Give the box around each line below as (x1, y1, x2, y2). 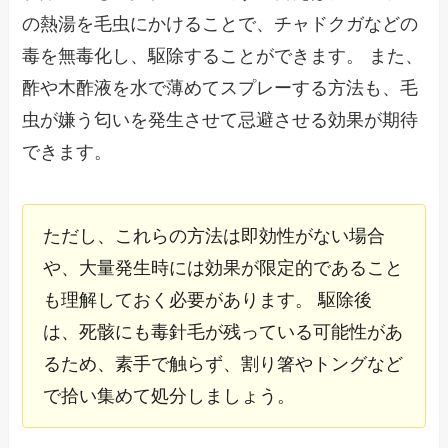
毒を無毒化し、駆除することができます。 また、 (22, 46, 424, 67)
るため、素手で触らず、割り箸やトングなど (43, 353, 404, 374)
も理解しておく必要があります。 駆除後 (43, 289, 373, 310)
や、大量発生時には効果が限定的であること (43, 257, 404, 278)
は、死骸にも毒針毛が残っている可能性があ (43, 321, 404, 342)
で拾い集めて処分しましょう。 (43, 385, 296, 406)
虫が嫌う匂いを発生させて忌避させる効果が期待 (22, 110, 419, 131)
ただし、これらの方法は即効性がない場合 (43, 225, 386, 246)
